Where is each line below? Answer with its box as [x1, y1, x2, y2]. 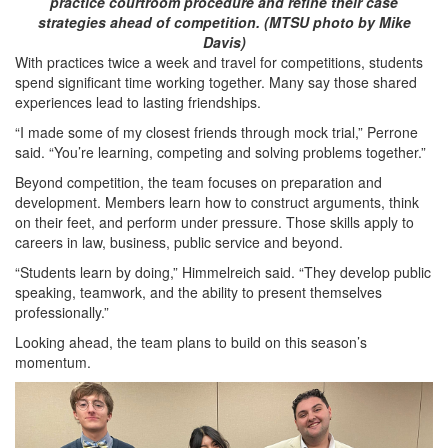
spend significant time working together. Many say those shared [15, 71, 417, 92]
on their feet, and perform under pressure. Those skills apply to [15, 211, 414, 232]
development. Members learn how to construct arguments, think [15, 191, 419, 212]
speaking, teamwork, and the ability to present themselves [15, 281, 382, 302]
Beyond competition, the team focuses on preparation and [15, 171, 382, 192]
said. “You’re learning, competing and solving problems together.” [15, 141, 426, 162]
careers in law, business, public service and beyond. [15, 231, 343, 252]
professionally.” [15, 301, 109, 322]
